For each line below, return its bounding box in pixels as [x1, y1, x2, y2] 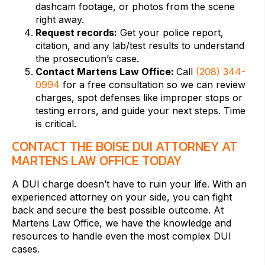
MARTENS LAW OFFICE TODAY [12, 151, 182, 171]
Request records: [35, 27, 117, 39]
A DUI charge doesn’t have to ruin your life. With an [12, 178, 247, 190]
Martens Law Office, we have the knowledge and [12, 217, 231, 230]
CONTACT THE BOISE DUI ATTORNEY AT [12, 137, 237, 157]
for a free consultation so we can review [60, 79, 245, 91]
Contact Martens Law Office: [35, 66, 176, 78]
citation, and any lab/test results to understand [35, 40, 244, 52]
